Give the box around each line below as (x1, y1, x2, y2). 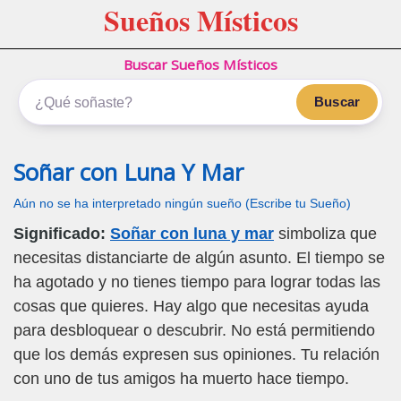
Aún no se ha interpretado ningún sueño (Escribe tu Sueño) (13, 197, 351, 210)
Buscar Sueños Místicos (124, 55, 277, 73)
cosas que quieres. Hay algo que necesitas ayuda (13, 297, 369, 315)
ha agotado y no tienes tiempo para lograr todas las (13, 273, 380, 291)
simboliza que (274, 225, 377, 243)
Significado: (13, 225, 106, 243)
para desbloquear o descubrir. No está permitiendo (13, 321, 375, 339)
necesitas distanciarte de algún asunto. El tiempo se (13, 249, 385, 267)
